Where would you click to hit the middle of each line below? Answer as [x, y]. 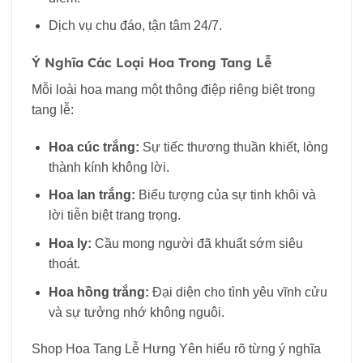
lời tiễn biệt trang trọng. [114, 216]
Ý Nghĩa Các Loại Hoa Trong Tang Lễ [152, 62]
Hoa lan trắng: [92, 195]
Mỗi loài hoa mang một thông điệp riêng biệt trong [173, 89]
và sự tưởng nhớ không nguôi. [136, 312]
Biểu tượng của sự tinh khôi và [225, 195]
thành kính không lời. [109, 167]
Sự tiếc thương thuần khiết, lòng [233, 147]
